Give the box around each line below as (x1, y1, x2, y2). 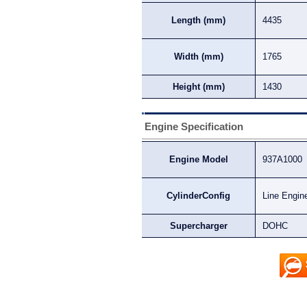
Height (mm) (172, 82, 225, 92)
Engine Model (169, 154, 228, 164)
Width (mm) (173, 51, 223, 62)
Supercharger (169, 221, 228, 231)
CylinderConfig (167, 191, 230, 201)
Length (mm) (171, 15, 225, 25)
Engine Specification (145, 121, 243, 132)
